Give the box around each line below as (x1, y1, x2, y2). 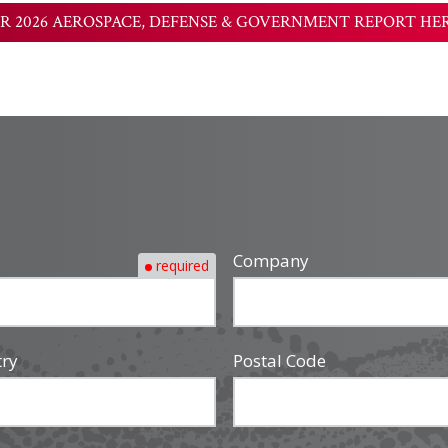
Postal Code (232, 349, 326, 373)
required (155, 255, 209, 275)
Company (232, 249, 309, 273)
